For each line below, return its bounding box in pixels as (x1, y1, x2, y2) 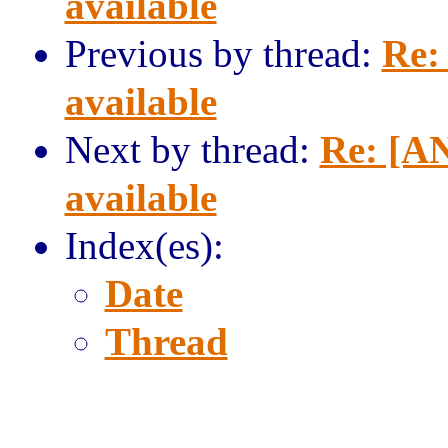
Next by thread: (64, 128, 320, 171)
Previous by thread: (64, 32, 382, 75)
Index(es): (64, 224, 224, 267)
